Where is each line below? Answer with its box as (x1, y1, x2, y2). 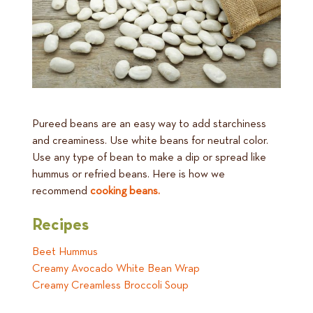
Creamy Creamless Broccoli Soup (32, 280, 189, 292)
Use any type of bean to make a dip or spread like (32, 152, 266, 164)
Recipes (32, 217, 89, 234)
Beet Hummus (32, 247, 98, 259)
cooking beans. (90, 186, 160, 198)
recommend (32, 186, 90, 198)
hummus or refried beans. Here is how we (32, 169, 225, 181)
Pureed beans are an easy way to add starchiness (32, 119, 266, 131)
